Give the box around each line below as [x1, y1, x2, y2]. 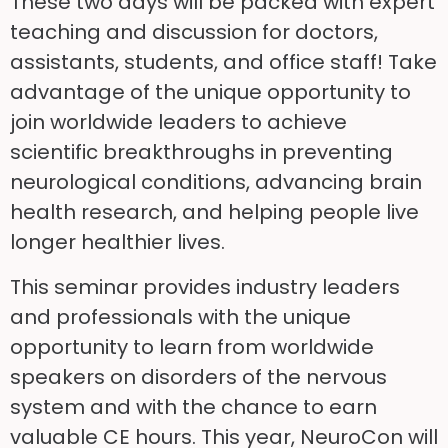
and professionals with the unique [10, 302, 351, 331]
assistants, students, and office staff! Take [10, 48, 437, 77]
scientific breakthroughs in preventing [10, 138, 393, 167]
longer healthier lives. [10, 228, 225, 257]
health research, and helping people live [10, 198, 419, 227]
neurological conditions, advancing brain [10, 168, 422, 197]
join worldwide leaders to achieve [10, 108, 347, 137]
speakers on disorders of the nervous [10, 362, 387, 391]
